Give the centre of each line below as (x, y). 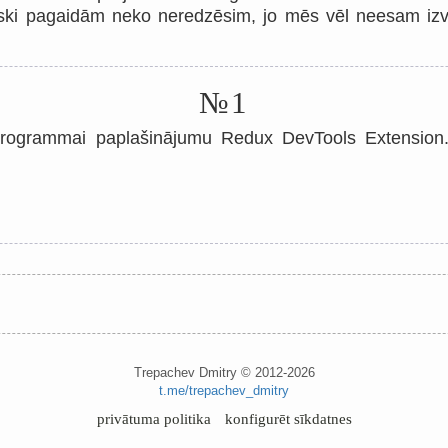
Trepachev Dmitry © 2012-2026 (224, 372)
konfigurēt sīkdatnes (288, 419)
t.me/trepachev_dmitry (224, 390)
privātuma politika (153, 419)
